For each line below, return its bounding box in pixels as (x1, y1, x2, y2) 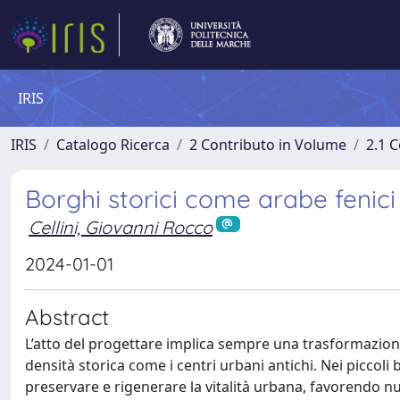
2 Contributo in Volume (189, 135, 346, 154)
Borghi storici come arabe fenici (25, 183, 396, 214)
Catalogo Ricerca (56, 135, 170, 154)
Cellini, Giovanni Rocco (29, 216, 212, 238)
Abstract (25, 303, 109, 330)
